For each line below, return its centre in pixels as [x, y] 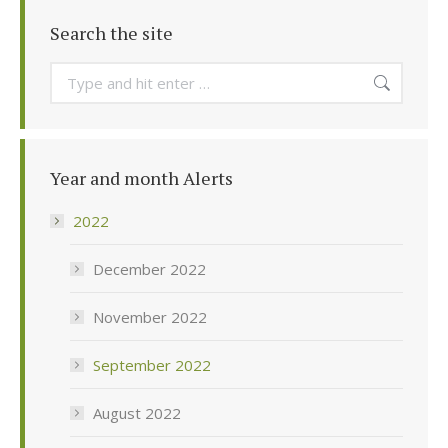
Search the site [111, 33]
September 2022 [152, 365]
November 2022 [150, 317]
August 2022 [137, 413]
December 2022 [149, 269]
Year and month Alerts [141, 178]
